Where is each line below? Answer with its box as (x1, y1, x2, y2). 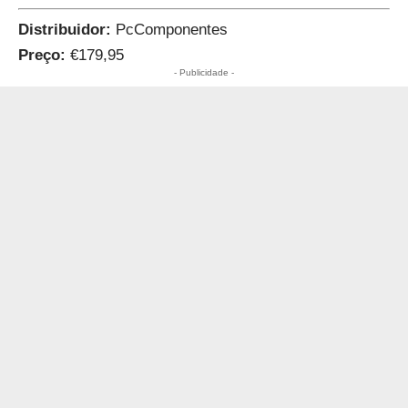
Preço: (18, 46, 70, 65)
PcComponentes (111, 21, 228, 39)
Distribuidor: (18, 21, 111, 39)
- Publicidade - (174, 67, 234, 78)
